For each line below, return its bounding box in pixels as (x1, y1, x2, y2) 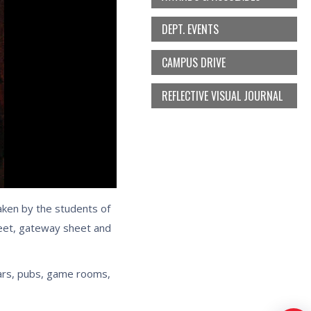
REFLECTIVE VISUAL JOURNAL (162, 87, 283, 104)
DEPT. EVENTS (162, 21, 219, 37)
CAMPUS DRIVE (162, 54, 226, 71)
